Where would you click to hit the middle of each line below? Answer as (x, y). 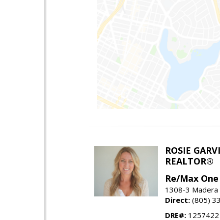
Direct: (178, 200)
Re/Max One (192, 178)
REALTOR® (189, 161)
